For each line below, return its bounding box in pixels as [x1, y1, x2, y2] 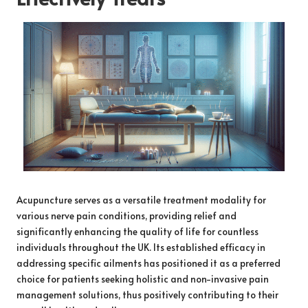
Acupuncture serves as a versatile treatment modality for [16, 193, 266, 207]
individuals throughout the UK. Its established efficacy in [16, 241, 265, 254]
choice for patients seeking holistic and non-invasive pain [16, 272, 269, 286]
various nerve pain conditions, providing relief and [16, 209, 236, 223]
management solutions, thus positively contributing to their [16, 288, 278, 302]
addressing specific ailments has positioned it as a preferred [16, 256, 280, 270]
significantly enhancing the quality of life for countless [16, 225, 258, 239]
